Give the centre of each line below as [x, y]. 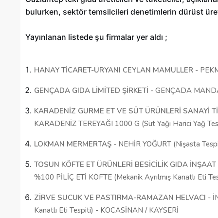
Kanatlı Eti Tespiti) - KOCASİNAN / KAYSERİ [106, 210]
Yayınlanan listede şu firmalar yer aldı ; [97, 37]
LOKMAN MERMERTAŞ [73, 144]
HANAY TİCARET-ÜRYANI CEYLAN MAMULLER [114, 70]
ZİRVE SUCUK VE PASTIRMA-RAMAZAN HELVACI [120, 198]
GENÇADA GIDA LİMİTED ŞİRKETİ [91, 91]
